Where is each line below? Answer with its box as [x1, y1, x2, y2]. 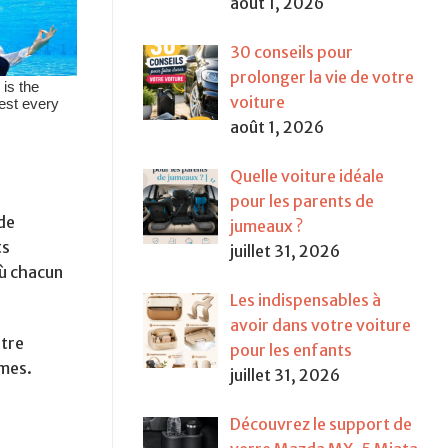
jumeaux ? [230, 216, 303, 237]
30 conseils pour [230, 42, 353, 63]
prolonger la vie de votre [230, 67, 414, 88]
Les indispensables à [230, 290, 381, 311]
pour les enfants [230, 340, 352, 361]
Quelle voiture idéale [230, 166, 384, 187]
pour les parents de [230, 191, 374, 212]
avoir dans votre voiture [230, 315, 411, 336]
